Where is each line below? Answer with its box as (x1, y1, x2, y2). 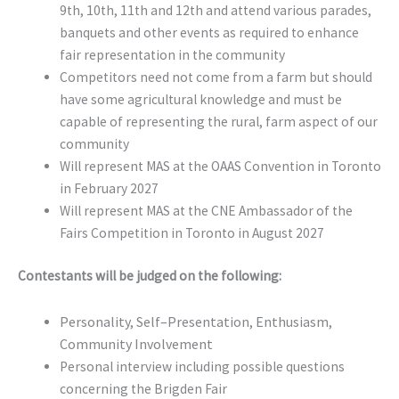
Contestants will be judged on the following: (18, 266, 281, 284)
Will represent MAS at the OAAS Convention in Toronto (59, 157, 381, 175)
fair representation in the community (59, 45, 285, 63)
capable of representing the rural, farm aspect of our (59, 112, 378, 130)
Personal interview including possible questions (59, 357, 345, 375)
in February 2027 (59, 179, 159, 197)
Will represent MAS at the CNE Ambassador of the (59, 201, 353, 219)
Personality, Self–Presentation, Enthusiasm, (59, 312, 332, 330)
